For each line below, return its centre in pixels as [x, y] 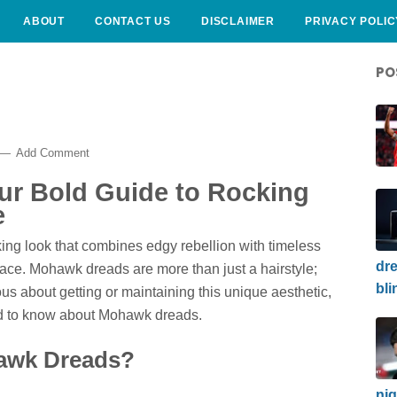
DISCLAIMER [238, 21]
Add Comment [53, 153]
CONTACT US [133, 21]
